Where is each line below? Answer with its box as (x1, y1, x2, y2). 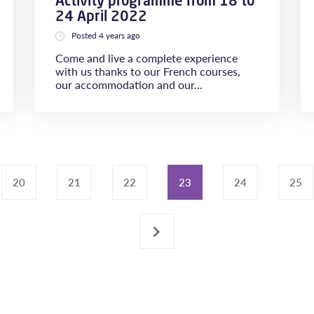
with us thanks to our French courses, (55, 63, 240, 79)
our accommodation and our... (55, 76, 203, 93)
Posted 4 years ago (71, 29, 140, 41)
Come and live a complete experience (55, 50, 238, 66)
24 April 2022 (55, 6, 147, 25)
